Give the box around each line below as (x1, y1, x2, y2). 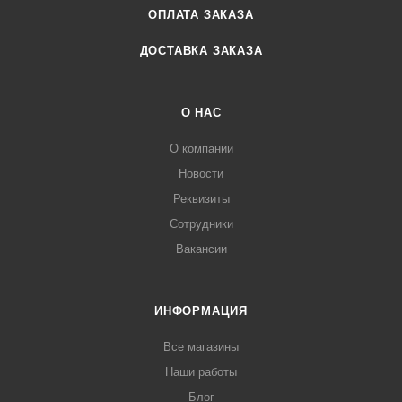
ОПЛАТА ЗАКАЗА (148, 8, 254, 22)
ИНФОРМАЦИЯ (154, 304, 248, 319)
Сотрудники (169, 217, 233, 232)
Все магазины (163, 340, 239, 354)
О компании (169, 142, 233, 156)
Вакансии (175, 242, 227, 257)
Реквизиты (172, 192, 230, 206)
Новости (179, 167, 223, 181)
